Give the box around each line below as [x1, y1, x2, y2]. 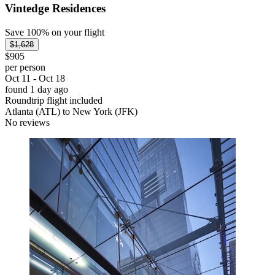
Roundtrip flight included [5, 95, 103, 106]
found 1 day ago [5, 83, 68, 95]
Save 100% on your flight [5, 26, 104, 37]
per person [5, 61, 45, 72]
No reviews [5, 117, 50, 128]
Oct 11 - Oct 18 [5, 72, 65, 83]
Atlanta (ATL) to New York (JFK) [5, 106, 137, 117]
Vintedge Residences [5, 2, 106, 15]
